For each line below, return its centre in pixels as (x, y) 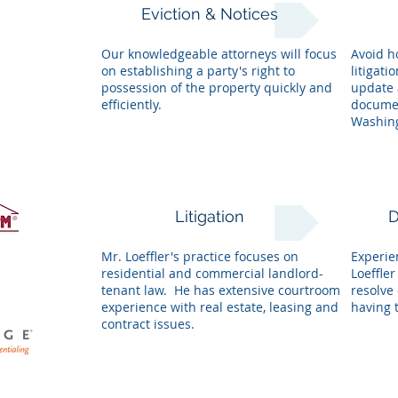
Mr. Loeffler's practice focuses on (199, 256)
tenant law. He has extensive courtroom (220, 290)
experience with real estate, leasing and (219, 307)
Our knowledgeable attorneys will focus (219, 54)
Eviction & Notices (210, 14)
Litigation (210, 216)
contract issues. (147, 324)
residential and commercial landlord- (212, 273)
